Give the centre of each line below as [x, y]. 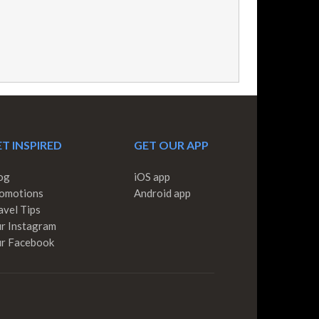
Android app [162, 193]
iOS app [152, 177]
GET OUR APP [171, 145]
